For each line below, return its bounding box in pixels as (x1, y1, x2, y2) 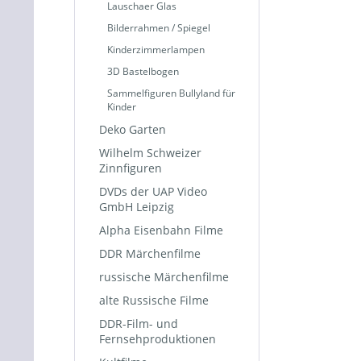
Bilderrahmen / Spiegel (107, 21, 210, 35)
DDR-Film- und (99, 316, 178, 331)
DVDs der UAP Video (99, 184, 207, 199)
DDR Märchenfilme (99, 246, 201, 261)
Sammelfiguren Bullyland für (107, 86, 235, 100)
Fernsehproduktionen (99, 331, 216, 346)
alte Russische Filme (99, 293, 209, 308)
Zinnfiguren (99, 160, 162, 176)
